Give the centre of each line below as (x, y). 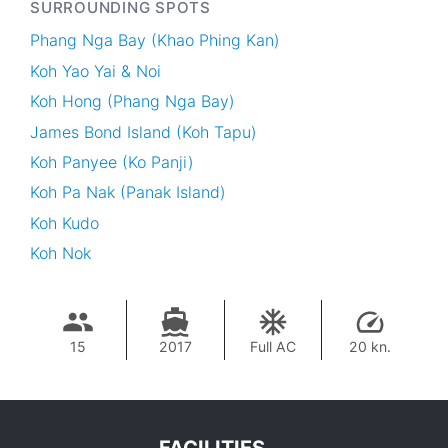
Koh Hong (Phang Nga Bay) (132, 101)
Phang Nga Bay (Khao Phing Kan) (155, 40)
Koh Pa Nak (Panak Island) (128, 192)
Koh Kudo (64, 222)
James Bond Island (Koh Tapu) (143, 131)
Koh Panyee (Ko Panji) (112, 161)
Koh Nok (60, 253)
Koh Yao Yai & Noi (95, 70)
